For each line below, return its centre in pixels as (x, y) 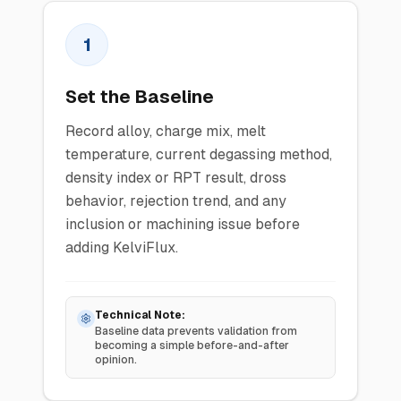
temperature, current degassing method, (199, 154)
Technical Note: (140, 315)
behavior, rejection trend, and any (176, 201)
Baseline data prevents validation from (196, 331)
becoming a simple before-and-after (192, 346)
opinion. (116, 360)
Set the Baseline (140, 97)
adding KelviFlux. (122, 247)
